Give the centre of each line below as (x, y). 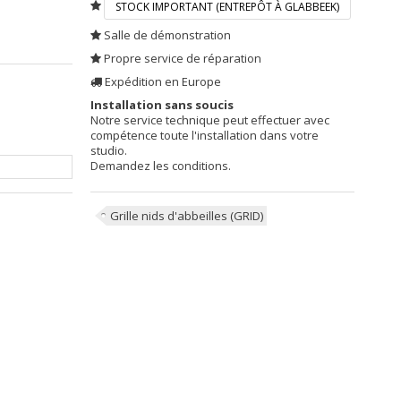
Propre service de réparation (181, 58)
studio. (108, 150)
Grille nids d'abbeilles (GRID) (186, 216)
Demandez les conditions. (160, 166)
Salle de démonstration (167, 35)
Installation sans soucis (162, 105)
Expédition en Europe (161, 81)
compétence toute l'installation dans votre (204, 135)
